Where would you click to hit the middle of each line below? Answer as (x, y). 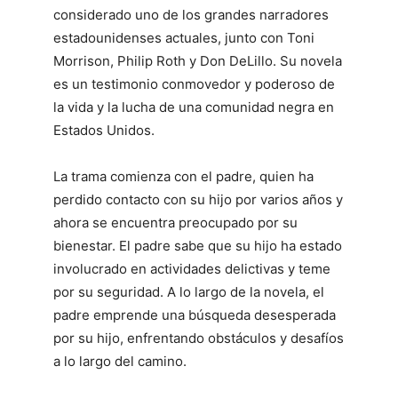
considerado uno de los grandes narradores (191, 14)
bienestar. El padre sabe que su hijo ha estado (198, 245)
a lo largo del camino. (120, 361)
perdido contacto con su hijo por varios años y (198, 199)
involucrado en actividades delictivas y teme (192, 268)
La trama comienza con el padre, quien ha (183, 176)
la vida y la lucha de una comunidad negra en (194, 107)
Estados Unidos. (104, 130)
